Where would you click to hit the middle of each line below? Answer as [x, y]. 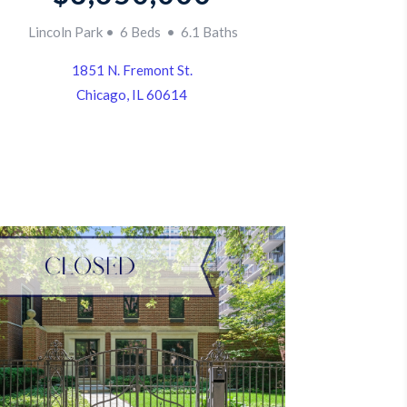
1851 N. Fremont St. [132, 70]
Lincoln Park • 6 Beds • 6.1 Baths [132, 32]
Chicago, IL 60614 [132, 95]
